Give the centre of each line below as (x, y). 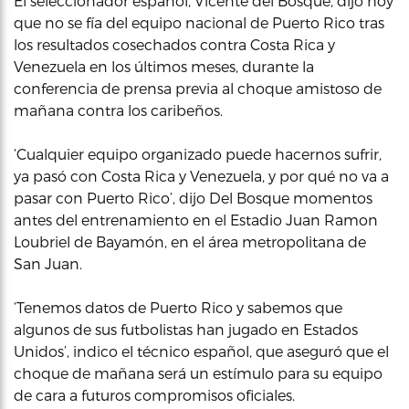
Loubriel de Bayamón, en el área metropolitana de (190, 241)
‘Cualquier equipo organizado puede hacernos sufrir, (198, 154)
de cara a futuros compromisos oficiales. (154, 395)
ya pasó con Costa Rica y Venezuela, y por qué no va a (201, 176)
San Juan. (48, 263)
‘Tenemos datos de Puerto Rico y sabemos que (178, 307)
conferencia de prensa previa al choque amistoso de (198, 88)
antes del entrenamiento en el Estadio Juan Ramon (196, 220)
